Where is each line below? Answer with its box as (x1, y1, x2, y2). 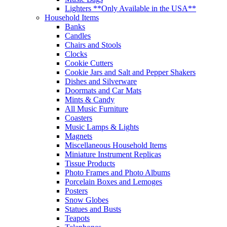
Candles (65, 31, 91, 40)
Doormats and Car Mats (65, 86, 141, 95)
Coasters (65, 113, 92, 122)
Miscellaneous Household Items (65, 141, 167, 149)
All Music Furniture (65, 104, 128, 113)
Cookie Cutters (65, 59, 113, 67)
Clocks (65, 50, 87, 58)
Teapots (65, 214, 90, 222)
